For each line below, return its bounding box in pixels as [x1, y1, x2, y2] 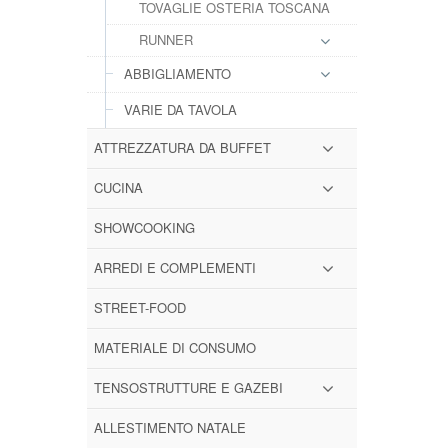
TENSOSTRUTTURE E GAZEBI [94, 378, 283, 397]
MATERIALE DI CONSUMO [94, 338, 256, 357]
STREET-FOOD [94, 298, 186, 317]
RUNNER [139, 30, 193, 49]
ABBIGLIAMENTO [124, 64, 231, 83]
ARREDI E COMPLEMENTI [94, 258, 256, 277]
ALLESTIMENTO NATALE [94, 418, 246, 437]
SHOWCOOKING [94, 218, 195, 237]
